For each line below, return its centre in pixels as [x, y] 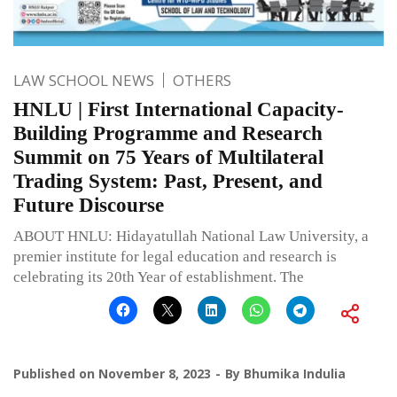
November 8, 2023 [155, 373]
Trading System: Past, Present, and [168, 181]
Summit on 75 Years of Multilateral [168, 157]
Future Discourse [89, 205]
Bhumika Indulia [295, 373]
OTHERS [202, 80]
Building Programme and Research [168, 133]
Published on [56, 373]
